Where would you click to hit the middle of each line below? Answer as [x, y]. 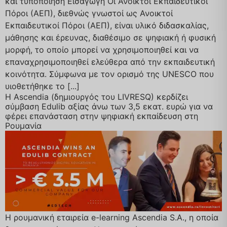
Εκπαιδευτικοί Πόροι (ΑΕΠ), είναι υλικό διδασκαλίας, [107, 26]
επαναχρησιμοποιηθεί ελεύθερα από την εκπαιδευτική [110, 62]
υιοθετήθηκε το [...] [42, 86]
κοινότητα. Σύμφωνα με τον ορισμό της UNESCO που [109, 74]
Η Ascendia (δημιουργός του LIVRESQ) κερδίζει [97, 97]
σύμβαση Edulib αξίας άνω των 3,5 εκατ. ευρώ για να [109, 107]
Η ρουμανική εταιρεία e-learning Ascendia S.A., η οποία [112, 217]
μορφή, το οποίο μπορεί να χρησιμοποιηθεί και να [102, 50]
